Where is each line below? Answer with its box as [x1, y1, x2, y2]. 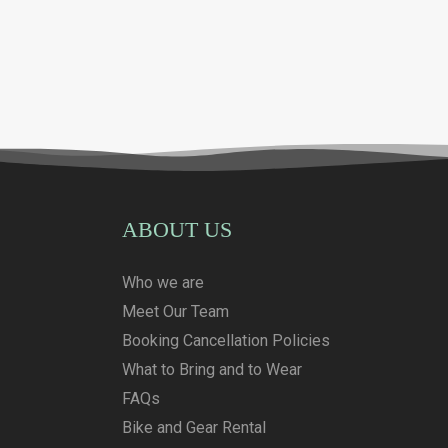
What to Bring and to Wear [122, 360, 302, 380]
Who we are [122, 273, 204, 293]
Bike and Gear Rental [122, 418, 266, 438]
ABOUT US [122, 217, 232, 243]
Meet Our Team [122, 302, 229, 322]
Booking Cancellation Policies [122, 331, 330, 351]
